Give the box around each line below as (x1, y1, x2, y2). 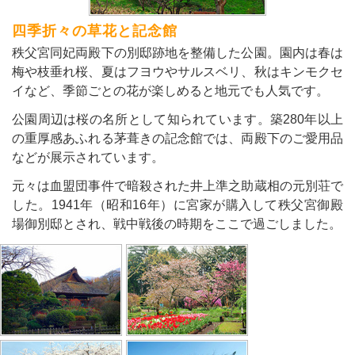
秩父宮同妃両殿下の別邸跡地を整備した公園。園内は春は (12, 45, 343, 59)
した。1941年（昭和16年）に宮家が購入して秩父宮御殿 (12, 197, 343, 212)
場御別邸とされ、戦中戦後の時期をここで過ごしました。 (12, 216, 342, 231)
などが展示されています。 (12, 150, 164, 164)
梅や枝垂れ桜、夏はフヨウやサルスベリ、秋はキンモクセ (12, 64, 343, 78)
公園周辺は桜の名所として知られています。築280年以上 (12, 112, 343, 126)
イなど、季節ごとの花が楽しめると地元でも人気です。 (12, 83, 329, 97)
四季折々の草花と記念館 (12, 22, 177, 39)
